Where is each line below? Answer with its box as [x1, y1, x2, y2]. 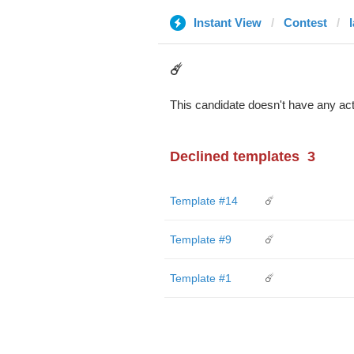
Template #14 [169, 194, 238, 207]
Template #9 [169, 233, 232, 246]
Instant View [193, 16, 262, 29]
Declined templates [169, 149, 299, 164]
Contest [283, 16, 327, 29]
